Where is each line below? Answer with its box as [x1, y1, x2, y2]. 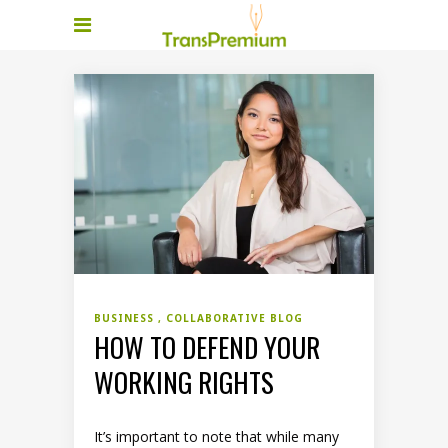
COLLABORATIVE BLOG [166, 310, 303, 325]
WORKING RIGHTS [94, 361, 274, 402]
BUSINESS [94, 310, 158, 325]
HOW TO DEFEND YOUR [94, 326, 320, 367]
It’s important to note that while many [94, 426, 339, 446]
